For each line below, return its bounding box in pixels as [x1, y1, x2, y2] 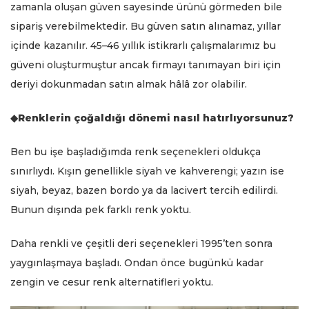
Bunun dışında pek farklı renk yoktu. [10, 203, 191, 217]
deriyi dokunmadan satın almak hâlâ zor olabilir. [10, 78, 247, 91]
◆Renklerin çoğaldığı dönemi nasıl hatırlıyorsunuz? [10, 112, 294, 125]
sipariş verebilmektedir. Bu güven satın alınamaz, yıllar [10, 20, 281, 33]
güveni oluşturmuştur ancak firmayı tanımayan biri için [10, 59, 281, 72]
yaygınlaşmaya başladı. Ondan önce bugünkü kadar [10, 257, 263, 270]
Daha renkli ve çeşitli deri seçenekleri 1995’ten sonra [10, 237, 272, 250]
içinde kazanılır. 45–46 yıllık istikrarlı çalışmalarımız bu [10, 39, 276, 52]
